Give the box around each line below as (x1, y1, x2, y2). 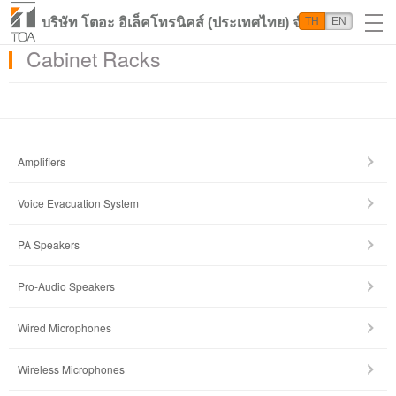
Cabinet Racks (27, 44, 161, 73)
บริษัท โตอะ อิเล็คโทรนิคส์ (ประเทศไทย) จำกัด (42, 15, 326, 30)
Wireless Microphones (18, 362, 125, 377)
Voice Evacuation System (18, 195, 139, 210)
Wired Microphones (18, 320, 111, 335)
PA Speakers (18, 237, 80, 252)
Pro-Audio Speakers (18, 278, 115, 293)
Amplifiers (18, 154, 65, 169)
